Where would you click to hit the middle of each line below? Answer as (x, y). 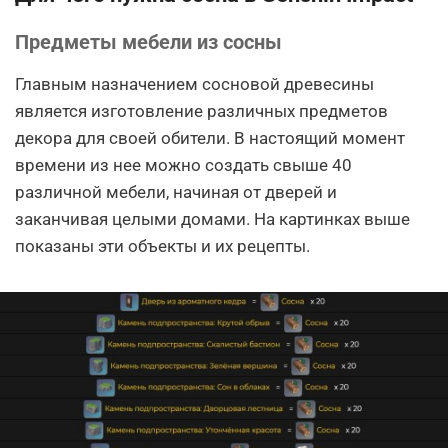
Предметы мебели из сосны (148, 41)
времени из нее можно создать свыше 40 (183, 164)
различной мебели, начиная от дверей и (176, 191)
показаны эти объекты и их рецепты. (162, 245)
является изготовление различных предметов (201, 110)
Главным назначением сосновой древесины (194, 83)
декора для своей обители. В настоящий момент (210, 137)
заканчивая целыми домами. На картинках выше (212, 218)
